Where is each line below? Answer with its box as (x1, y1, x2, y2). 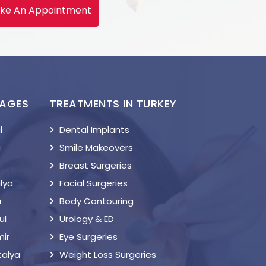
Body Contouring (59, 195, 134, 207)
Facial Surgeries (59, 177, 128, 189)
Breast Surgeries (59, 159, 132, 172)
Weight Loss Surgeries (59, 248, 156, 261)
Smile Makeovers (59, 141, 133, 154)
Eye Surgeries (59, 230, 118, 243)
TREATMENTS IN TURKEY (49, 96, 177, 111)
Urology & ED (59, 213, 114, 225)
